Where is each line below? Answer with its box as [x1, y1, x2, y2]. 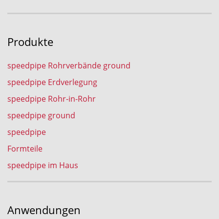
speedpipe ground [7, 110, 75, 121]
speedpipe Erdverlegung [7, 77, 97, 88]
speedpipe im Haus [7, 160, 78, 171]
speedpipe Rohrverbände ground [7, 60, 131, 71]
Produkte [7, 35, 53, 49]
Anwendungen [7, 203, 81, 218]
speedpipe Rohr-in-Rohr [7, 93, 96, 104]
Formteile [7, 143, 43, 154]
